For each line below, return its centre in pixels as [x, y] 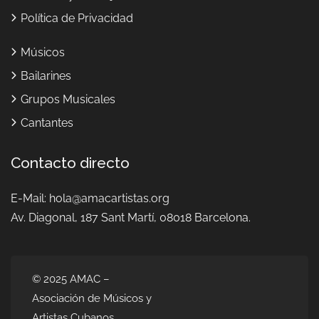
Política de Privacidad [77, 18]
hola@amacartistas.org [109, 198]
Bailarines [46, 75]
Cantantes [47, 122]
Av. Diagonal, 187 [56, 217]
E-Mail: [30, 198]
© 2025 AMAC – [71, 279]
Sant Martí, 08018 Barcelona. [176, 217]
